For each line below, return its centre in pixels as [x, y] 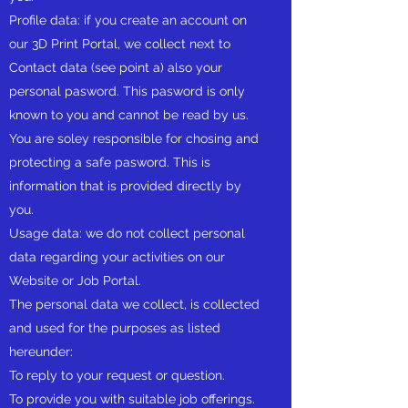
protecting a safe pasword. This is [110, 162]
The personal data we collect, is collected [134, 304]
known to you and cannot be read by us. [129, 115]
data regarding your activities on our [117, 257]
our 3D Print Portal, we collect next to [120, 44]
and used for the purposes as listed [115, 328]
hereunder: [45, 352]
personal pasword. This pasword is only [127, 91]
